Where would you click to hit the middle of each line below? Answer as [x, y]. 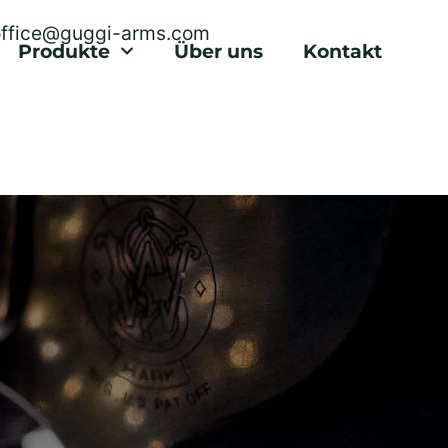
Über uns [218, 51]
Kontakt [342, 51]
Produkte [64, 51]
